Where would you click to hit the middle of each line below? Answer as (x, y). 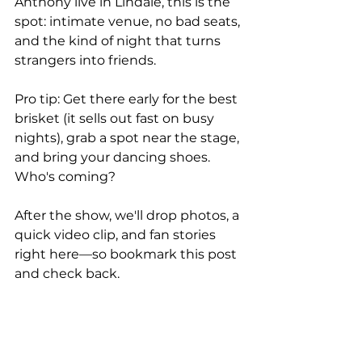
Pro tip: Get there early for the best (128, 99)
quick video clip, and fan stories (117, 235)
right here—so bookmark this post (127, 254)
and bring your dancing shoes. (114, 157)
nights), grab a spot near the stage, (128, 138)
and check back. (67, 274)
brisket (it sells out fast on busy (116, 118)
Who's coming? (65, 177)
